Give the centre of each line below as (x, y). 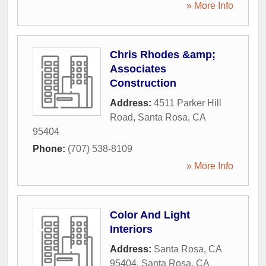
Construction (143, 83)
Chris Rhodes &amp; (163, 55)
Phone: (50, 149)
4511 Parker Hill (188, 103)
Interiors (131, 229)
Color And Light (150, 215)
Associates (138, 69)
